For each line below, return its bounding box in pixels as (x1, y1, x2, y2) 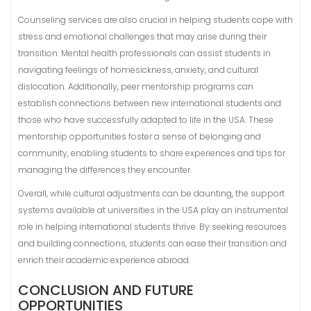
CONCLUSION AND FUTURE (18, 280, 194, 300)
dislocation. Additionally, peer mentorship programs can (18, 81, 253, 92)
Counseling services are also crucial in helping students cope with (18, 14, 293, 26)
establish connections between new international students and (18, 97, 281, 109)
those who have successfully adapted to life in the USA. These (18, 114, 274, 126)
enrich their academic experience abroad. (18, 254, 190, 266)
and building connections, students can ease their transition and (18, 237, 287, 249)
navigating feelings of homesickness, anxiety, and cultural (18, 64, 258, 76)
